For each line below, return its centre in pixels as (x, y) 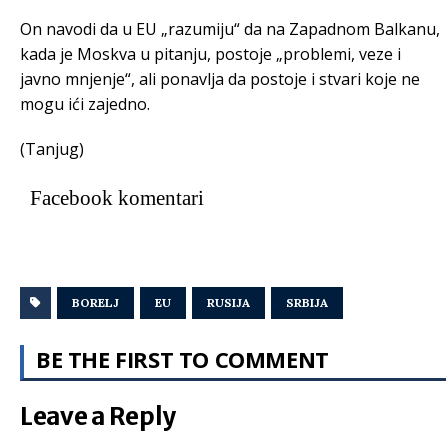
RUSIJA (228, 302)
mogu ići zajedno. (85, 104)
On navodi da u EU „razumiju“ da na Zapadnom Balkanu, (230, 29)
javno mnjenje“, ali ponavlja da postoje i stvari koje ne (220, 79)
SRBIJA (307, 302)
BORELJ (95, 302)
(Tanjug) (52, 149)
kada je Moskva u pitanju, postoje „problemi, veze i (210, 54)
